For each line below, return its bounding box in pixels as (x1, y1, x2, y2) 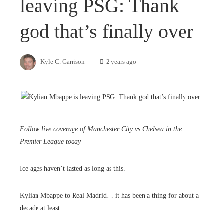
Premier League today (20, 137, 81, 145)
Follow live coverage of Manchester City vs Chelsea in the (20, 125, 182, 133)
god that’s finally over (20, 20, 193, 43)
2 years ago (106, 58, 136, 66)
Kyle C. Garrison (40, 58, 85, 66)
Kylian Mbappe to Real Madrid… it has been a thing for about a (20, 191, 199, 199)
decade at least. (20, 204, 62, 212)
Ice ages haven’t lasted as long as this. (20, 164, 125, 172)
